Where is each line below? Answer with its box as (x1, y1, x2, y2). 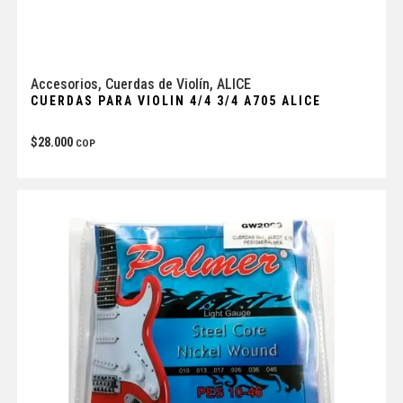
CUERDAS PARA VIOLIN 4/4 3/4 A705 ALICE (30, 94, 321, 108)
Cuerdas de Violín (104, 76, 210, 93)
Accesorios (30, 76, 98, 93)
